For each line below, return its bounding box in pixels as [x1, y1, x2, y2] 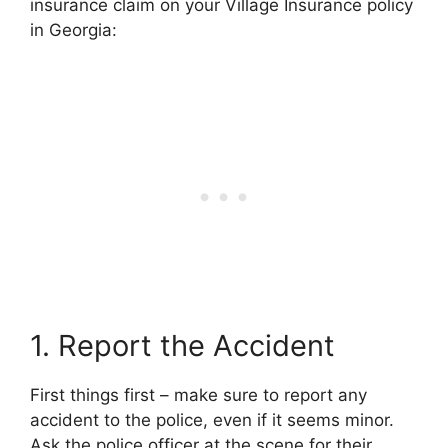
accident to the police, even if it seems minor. [30, 409, 394, 430]
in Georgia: [30, 20, 117, 40]
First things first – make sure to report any [30, 384, 367, 405]
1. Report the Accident [30, 327, 335, 363]
